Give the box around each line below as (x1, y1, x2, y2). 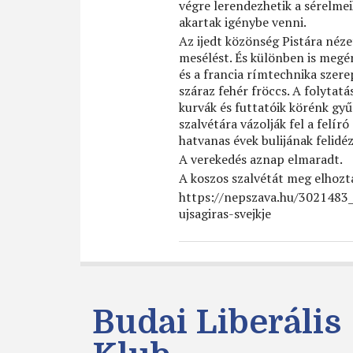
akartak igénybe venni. (179, 13, 307, 31)
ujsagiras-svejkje (179, 204, 271, 222)
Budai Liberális (92, 303, 341, 341)
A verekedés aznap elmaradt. (179, 150, 343, 168)
